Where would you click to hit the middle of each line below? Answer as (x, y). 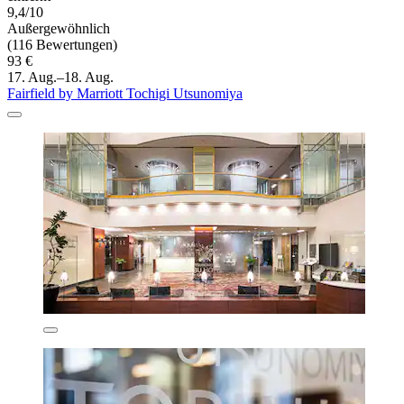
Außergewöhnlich (59, 29)
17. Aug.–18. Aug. (60, 78)
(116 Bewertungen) (62, 45)
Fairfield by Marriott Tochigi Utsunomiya (125, 94)
